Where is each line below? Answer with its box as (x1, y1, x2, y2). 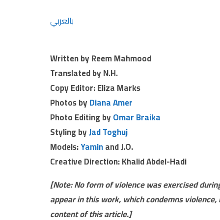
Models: (50, 138, 81, 155)
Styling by (50, 124, 89, 140)
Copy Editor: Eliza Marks (50, 80, 140, 96)
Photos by (50, 94, 89, 110)
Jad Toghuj (89, 124, 128, 140)
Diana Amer (89, 94, 133, 110)
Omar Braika (113, 109, 161, 125)
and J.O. (103, 138, 133, 155)
